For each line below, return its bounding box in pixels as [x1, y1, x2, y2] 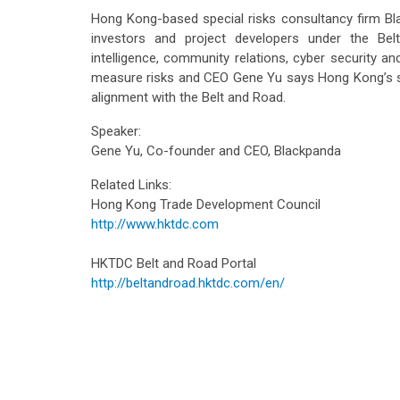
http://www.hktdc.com [91, 215, 219, 232]
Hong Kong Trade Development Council [91, 196, 321, 212]
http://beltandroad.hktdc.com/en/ [91, 274, 285, 291]
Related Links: [91, 176, 171, 193]
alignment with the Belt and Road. [91, 88, 286, 105]
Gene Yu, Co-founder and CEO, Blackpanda [91, 142, 341, 159]
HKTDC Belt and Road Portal [91, 254, 256, 271]
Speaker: [91, 122, 141, 139]
